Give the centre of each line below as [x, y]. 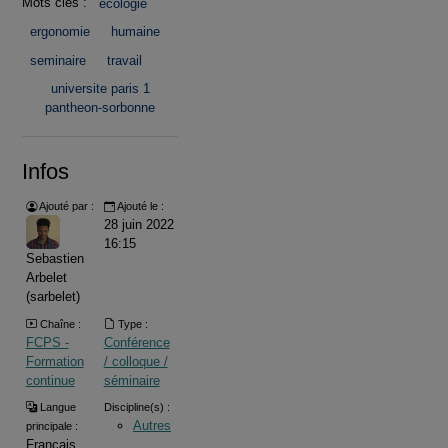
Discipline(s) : [136, 406]
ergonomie [60, 32]
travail [124, 60]
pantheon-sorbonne [100, 108]
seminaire [58, 60]
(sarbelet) [52, 297]
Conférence [136, 342]
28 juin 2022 [138, 225]
